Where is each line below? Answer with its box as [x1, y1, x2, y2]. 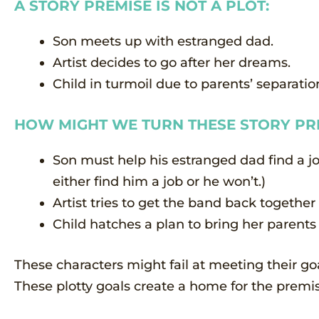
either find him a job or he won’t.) [53, 173, 266, 189]
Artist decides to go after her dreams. [53, 54, 291, 70]
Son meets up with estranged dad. [53, 33, 273, 49]
